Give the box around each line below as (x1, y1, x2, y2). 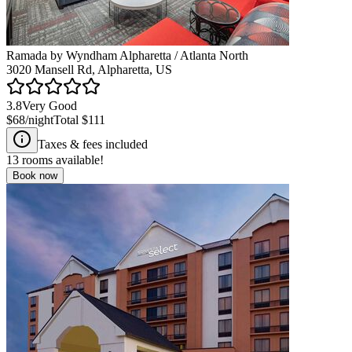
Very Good (22, 98, 77, 112)
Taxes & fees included (38, 137, 148, 151)
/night (25, 112, 53, 126)
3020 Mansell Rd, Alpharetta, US (6, 62, 172, 76)
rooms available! (19, 152, 104, 167)
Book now (13, 169, 57, 181)
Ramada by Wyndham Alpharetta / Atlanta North (6, 48, 248, 62)
